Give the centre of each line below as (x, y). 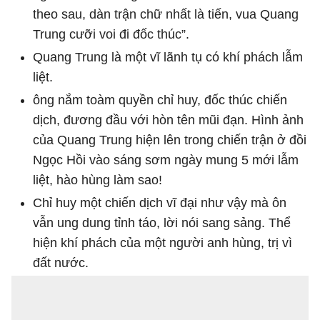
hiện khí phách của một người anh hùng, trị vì (162, 242)
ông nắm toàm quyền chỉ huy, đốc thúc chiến (160, 100)
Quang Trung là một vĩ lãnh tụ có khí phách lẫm (168, 57)
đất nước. (61, 262)
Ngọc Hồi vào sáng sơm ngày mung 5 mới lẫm (166, 160)
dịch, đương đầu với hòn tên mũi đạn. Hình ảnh (168, 120)
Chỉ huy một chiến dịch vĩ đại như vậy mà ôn (160, 202)
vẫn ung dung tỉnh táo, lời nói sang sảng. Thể (162, 222)
